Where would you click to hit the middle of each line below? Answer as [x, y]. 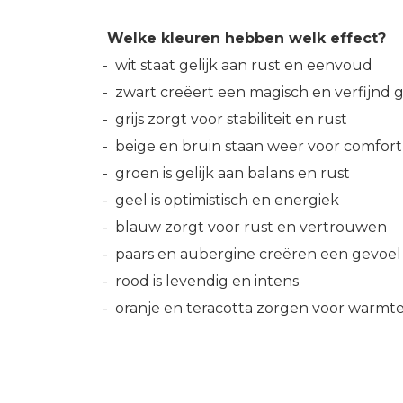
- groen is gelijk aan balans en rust [226, 173]
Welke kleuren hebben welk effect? [246, 38]
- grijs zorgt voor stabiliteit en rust [225, 119]
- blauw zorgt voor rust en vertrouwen [245, 227]
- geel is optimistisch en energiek [221, 200]
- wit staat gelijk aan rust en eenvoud [237, 65]
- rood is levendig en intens [201, 281]
